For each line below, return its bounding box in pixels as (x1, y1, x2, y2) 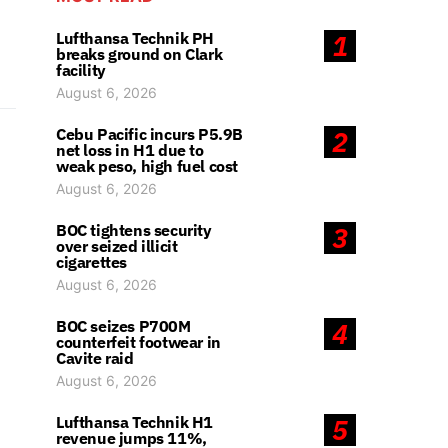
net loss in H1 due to (56, 140, 204, 160)
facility (56, 60, 106, 80)
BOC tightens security (56, 220, 212, 240)
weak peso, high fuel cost (56, 156, 239, 176)
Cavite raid (56, 348, 134, 368)
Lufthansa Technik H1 (56, 412, 213, 432)
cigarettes (56, 252, 127, 272)
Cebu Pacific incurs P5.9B (56, 124, 244, 144)
